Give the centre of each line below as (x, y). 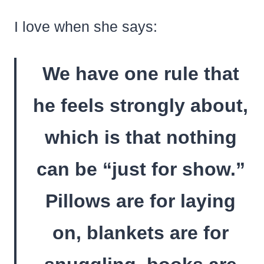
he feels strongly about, (141, 106)
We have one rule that (141, 74)
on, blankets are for (141, 233)
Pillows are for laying (141, 201)
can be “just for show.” (141, 169)
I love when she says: (85, 27)
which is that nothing (141, 138)
